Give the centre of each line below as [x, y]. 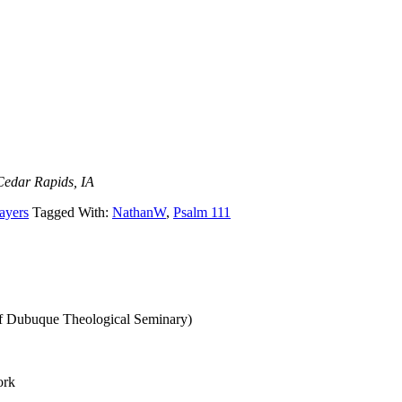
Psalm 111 [202, 213]
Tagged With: [72, 213]
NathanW [139, 213]
